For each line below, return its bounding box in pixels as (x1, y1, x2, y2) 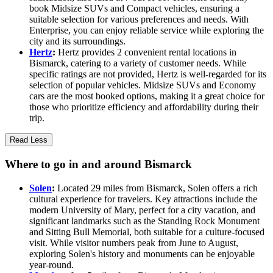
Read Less (10, 135, 48, 145)
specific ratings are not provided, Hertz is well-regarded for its (29, 69, 266, 80)
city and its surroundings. (29, 36, 126, 47)
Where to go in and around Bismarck (5, 158, 192, 171)
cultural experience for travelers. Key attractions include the (29, 193, 257, 204)
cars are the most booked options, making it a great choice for (29, 91, 264, 102)
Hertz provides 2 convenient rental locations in (55, 47, 236, 58)
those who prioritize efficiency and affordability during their (29, 102, 258, 113)
